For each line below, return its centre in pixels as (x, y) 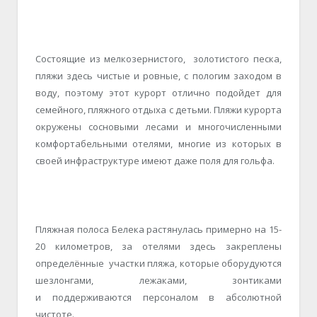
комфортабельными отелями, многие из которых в (158, 144)
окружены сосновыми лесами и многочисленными (158, 127)
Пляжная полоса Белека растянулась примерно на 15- (158, 229)
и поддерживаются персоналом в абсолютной (158, 297)
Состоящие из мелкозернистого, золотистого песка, (158, 59)
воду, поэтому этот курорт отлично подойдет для (158, 93)
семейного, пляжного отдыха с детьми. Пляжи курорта (158, 110)
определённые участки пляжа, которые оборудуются (158, 263)
